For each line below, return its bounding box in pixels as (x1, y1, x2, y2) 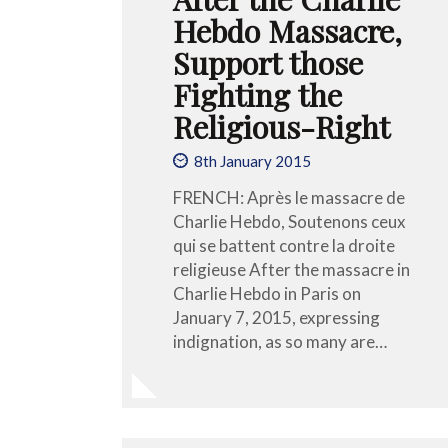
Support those (173, 41, 363, 83)
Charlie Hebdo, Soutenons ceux (173, 210, 406, 232)
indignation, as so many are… (173, 330, 387, 352)
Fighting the (173, 73, 342, 115)
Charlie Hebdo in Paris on (173, 282, 361, 304)
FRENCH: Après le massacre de (173, 186, 405, 208)
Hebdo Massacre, (173, 9, 402, 51)
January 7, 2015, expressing (173, 306, 380, 328)
